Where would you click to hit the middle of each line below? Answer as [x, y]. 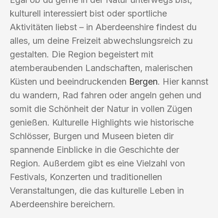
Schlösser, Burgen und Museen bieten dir [92, 136]
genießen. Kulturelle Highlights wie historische [102, 122]
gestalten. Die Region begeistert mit [82, 54]
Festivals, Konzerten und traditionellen [86, 177]
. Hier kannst [183, 81]
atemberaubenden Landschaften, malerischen [101, 68]
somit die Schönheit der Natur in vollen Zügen [101, 109]
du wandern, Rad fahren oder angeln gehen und [106, 95]
